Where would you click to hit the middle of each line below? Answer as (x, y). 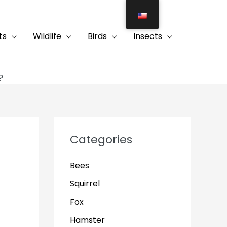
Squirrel (85, 184)
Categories (101, 140)
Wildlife (47, 36)
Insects (148, 36)
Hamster (87, 220)
